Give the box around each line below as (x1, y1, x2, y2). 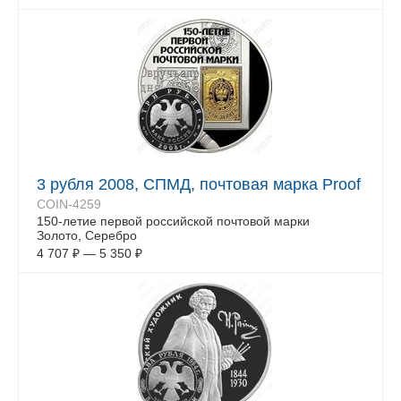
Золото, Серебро (37, 228, 137, 243)
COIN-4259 (37, 197, 101, 211)
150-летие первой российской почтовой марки (37, 214, 310, 228)
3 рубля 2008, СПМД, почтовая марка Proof (37, 175, 361, 193)
